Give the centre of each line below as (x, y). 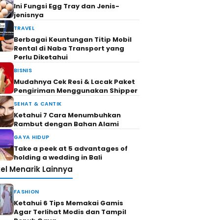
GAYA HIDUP (32, 137)
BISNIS (23, 70)
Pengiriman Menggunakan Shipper (76, 91)
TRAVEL (24, 28)
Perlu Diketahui (41, 57)
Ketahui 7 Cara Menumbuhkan (67, 115)
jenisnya (29, 15)
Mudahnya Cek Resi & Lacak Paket (74, 82)
